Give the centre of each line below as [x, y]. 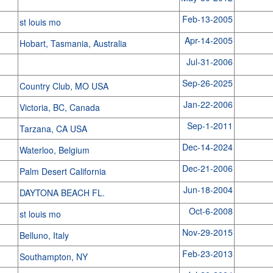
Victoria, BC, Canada [61, 107]
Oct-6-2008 [211, 211]
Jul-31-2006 [209, 62]
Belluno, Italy [45, 235]
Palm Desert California [64, 171]
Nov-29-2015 [207, 232]
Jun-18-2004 [208, 190]
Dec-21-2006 [207, 168]
